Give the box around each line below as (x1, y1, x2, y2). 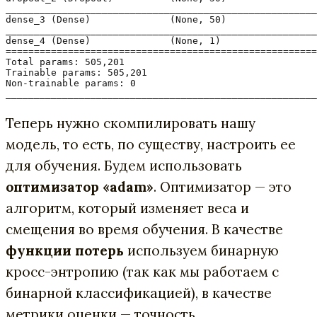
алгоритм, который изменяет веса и (6, 199, 249, 217)
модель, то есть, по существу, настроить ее (6, 135, 296, 153)
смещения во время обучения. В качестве (6, 220, 283, 238)
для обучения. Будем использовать (6, 156, 242, 174)
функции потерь (6, 241, 124, 259)
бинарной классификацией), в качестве (6, 284, 272, 301)
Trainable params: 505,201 (6, 67, 147, 78)
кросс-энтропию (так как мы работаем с (6, 263, 279, 280)
